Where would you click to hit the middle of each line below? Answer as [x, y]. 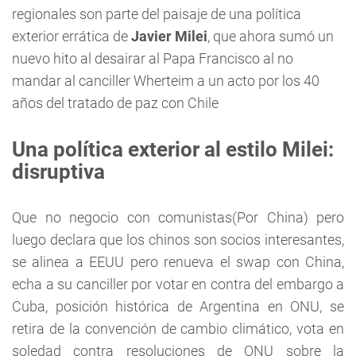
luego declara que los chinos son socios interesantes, [178, 240]
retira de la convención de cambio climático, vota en [178, 329]
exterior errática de [72, 36]
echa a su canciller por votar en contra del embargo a [178, 284]
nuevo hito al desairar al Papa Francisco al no [153, 58]
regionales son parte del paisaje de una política [157, 14]
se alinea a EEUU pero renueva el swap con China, [178, 262]
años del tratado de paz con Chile [115, 103]
